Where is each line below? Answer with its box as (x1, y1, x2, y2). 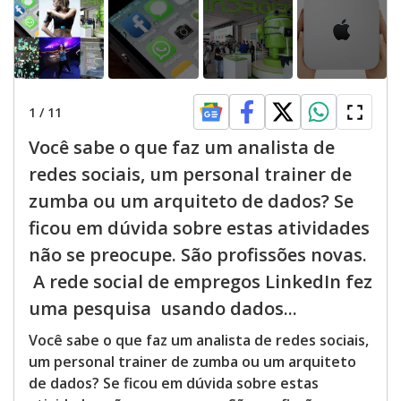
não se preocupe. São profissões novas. (29, 243, 367, 267)
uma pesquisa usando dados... (29, 296, 297, 320)
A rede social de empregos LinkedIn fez (29, 269, 372, 294)
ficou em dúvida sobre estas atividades (29, 216, 370, 240)
